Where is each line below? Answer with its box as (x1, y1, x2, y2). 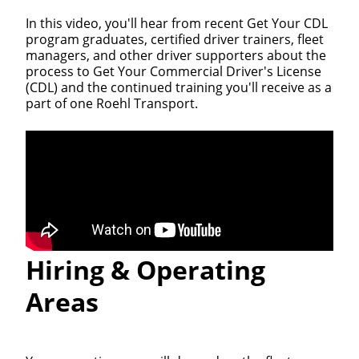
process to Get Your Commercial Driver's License (26, 63, 321, 81)
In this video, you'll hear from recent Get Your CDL (26, 14, 328, 33)
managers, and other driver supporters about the (26, 46, 326, 65)
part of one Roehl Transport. (26, 95, 198, 113)
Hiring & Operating (26, 252, 265, 288)
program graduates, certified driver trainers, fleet (26, 30, 324, 49)
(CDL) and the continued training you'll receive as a (26, 79, 332, 97)
